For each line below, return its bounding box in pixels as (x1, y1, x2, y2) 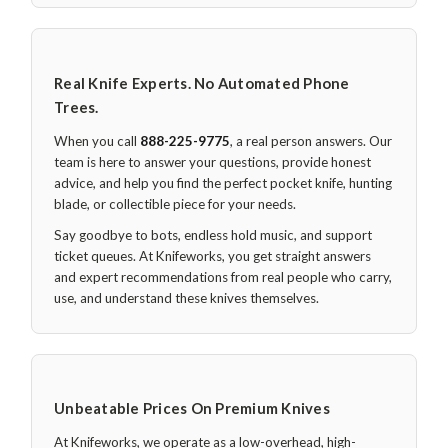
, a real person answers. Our (230, 132, 392, 149)
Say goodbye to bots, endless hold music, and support (54, 226, 372, 243)
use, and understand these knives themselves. (54, 289, 319, 306)
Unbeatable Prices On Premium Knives (54, 399, 330, 418)
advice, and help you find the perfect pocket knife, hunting (54, 174, 392, 191)
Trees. (54, 97, 99, 116)
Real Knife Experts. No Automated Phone (54, 73, 350, 92)
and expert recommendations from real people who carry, (54, 268, 392, 285)
